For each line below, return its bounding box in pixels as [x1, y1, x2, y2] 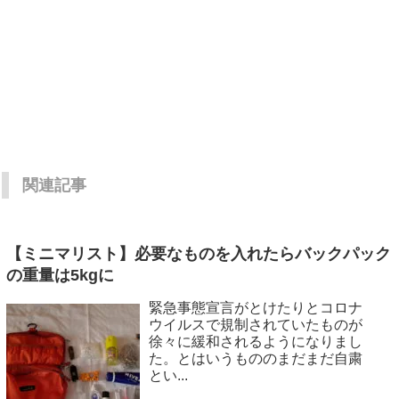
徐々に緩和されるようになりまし [148, 333, 362, 349]
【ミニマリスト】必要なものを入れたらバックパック [5, 244, 391, 263]
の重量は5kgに [5, 265, 114, 284]
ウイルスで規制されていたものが [148, 316, 362, 332]
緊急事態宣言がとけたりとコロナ [148, 299, 362, 315]
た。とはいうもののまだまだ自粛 [148, 350, 362, 366]
